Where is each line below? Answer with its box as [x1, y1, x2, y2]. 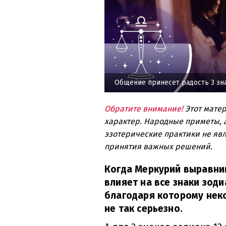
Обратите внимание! [104, 104, 185, 114]
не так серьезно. [104, 203, 183, 215]
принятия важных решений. [104, 142, 212, 152]
